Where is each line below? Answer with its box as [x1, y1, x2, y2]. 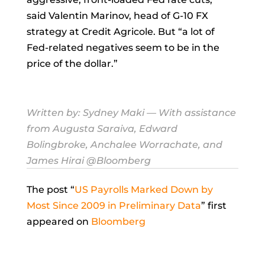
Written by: [26, 106, 83, 118]
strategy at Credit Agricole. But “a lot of [26, 25, 215, 37]
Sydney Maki [82, 106, 144, 118]
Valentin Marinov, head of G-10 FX [48, 9, 208, 21]
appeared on [26, 215, 91, 227]
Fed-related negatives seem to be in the [26, 41, 219, 53]
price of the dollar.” [26, 57, 118, 69]
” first [201, 199, 227, 211]
